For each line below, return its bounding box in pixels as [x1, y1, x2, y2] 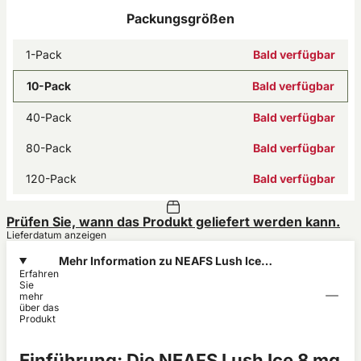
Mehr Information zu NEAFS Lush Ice [59, 254, 261, 268]
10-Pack [27, 79, 71, 93]
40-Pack [26, 110, 72, 124]
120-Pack [26, 172, 77, 185]
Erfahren [19, 268, 59, 280]
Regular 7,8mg [59, 268, 138, 282]
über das [19, 301, 59, 313]
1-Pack [26, 48, 62, 61]
